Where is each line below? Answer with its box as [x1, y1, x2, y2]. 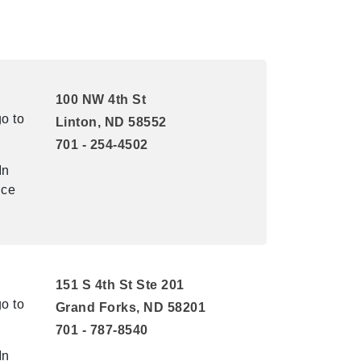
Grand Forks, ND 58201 [55, 301, 205, 314]
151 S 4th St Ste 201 [55, 278, 185, 292]
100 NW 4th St [55, 93, 146, 106]
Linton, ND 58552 [55, 115, 167, 129]
